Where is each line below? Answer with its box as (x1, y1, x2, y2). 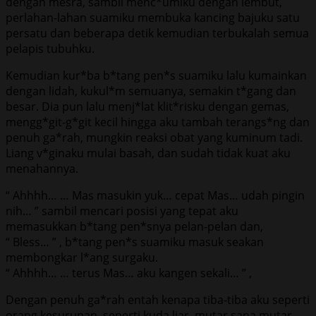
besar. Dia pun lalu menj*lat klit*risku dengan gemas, (6, 98, 289, 114)
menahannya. (6, 160, 78, 176)
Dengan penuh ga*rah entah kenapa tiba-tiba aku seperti (6, 291, 310, 308)
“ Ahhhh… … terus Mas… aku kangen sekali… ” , (6, 265, 252, 281)
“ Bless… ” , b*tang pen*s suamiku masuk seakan (6, 233, 264, 250)
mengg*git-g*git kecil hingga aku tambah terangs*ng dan (6, 114, 310, 130)
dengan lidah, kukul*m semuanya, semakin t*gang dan (6, 83, 296, 99)
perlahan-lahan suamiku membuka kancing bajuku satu (6, 9, 300, 25)
